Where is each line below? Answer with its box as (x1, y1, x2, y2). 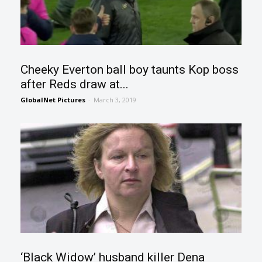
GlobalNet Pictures (20, 95, 86, 105)
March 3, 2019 (94, 95, 137, 105)
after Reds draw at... (20, 77, 129, 92)
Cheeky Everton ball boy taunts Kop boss (20, 63, 239, 77)
